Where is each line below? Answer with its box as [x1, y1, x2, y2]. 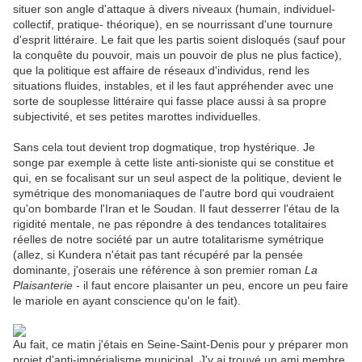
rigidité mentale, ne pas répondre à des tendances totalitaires [13, 217, 326, 231]
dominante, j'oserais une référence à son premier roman [13, 263, 305, 277]
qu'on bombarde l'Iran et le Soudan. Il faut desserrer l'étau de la [13, 202, 339, 216]
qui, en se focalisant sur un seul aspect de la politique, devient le [13, 171, 342, 185]
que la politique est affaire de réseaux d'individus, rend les [13, 64, 309, 78]
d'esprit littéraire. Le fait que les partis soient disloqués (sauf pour [13, 33, 346, 47]
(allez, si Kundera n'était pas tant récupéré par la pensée [13, 248, 303, 262]
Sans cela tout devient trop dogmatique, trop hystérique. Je [13, 141, 315, 154]
